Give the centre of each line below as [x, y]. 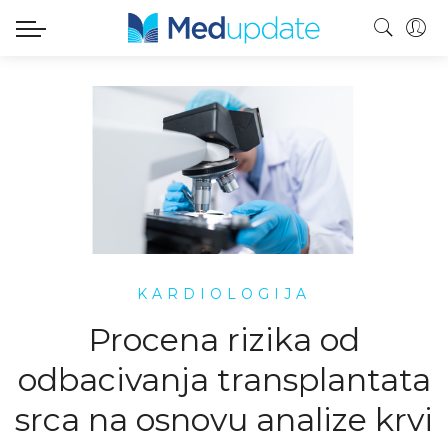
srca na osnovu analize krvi [224, 419]
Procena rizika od [224, 339]
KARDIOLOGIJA [224, 293]
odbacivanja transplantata [224, 379]
